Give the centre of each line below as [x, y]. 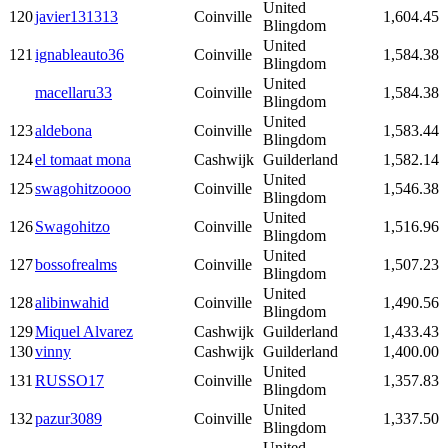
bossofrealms [76, 265]
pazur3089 [68, 419]
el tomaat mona [83, 160]
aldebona [63, 131]
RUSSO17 [69, 381]
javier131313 [76, 17]
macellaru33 [73, 93]
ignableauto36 [79, 55]
